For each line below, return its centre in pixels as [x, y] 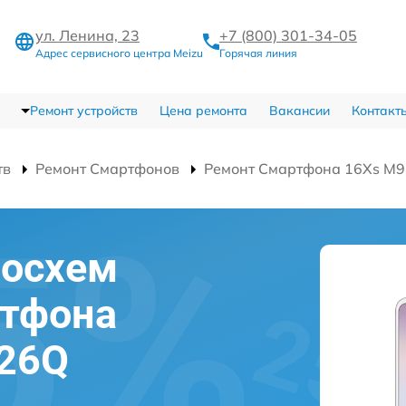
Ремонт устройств [83, 110]
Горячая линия [258, 53]
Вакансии [299, 110]
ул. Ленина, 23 [87, 35]
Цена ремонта [203, 110]
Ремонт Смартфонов [107, 168]
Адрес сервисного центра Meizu [119, 53]
